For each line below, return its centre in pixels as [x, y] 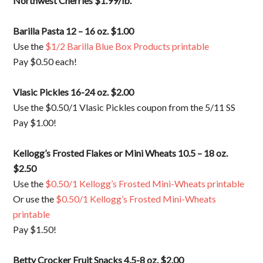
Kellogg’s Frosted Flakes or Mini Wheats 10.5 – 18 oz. [121, 153]
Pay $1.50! [35, 229]
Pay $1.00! [35, 122]
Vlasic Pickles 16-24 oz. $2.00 [74, 92]
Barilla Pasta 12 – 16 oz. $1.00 [74, 31]
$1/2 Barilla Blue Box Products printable [127, 46]
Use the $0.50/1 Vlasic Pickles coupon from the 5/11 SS [124, 107]
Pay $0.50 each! [45, 61]
